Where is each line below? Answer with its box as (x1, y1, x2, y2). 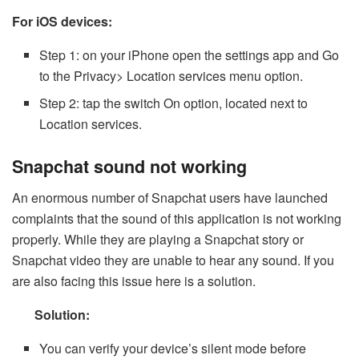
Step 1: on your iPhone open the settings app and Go (39, 46, 340, 64)
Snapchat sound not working (12, 154, 247, 179)
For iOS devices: (12, 12, 112, 30)
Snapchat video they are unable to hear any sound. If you (12, 250, 334, 269)
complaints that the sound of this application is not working (12, 208, 341, 228)
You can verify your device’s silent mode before (39, 338, 307, 357)
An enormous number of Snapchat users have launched (12, 188, 328, 207)
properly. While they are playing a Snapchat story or (12, 229, 304, 248)
